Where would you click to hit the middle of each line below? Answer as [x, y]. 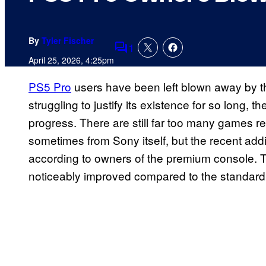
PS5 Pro [50, 87]
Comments [141, 55]
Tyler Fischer [68, 41]
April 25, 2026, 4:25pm [71, 60]
